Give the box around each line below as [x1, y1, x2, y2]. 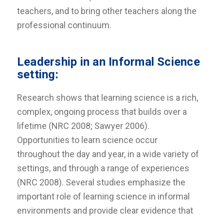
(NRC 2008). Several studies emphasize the [17, 177, 185, 187]
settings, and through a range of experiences [17, 163, 189, 173]
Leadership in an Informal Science [17, 55, 200, 69]
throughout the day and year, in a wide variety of [17, 149, 199, 159]
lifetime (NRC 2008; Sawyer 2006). [17, 121, 149, 131]
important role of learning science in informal [17, 191, 190, 201]
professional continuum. [17, 20, 111, 30]
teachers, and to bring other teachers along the [17, 6, 197, 16]
